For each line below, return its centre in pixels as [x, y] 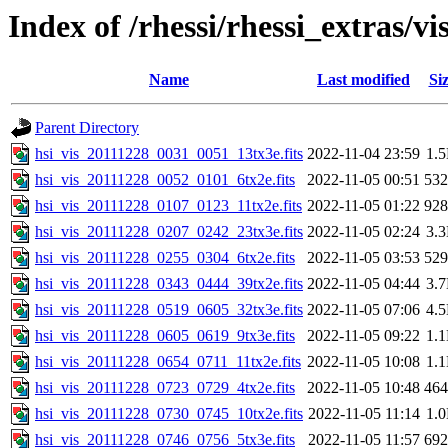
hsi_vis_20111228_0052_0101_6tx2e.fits [165, 180]
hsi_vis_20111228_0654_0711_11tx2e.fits [168, 362]
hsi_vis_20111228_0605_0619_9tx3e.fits [165, 336]
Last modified [363, 80]
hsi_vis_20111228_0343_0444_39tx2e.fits [169, 284]
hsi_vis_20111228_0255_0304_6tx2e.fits [165, 258]
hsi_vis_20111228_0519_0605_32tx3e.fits [169, 310]
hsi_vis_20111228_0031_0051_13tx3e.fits [169, 154]
